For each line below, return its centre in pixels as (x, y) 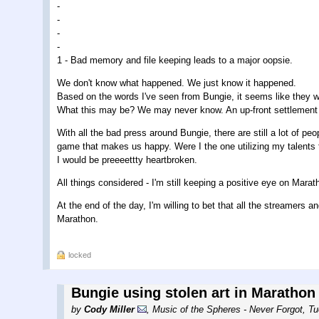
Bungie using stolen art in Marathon (193, 293)
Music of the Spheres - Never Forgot (228, 310)
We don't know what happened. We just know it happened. (177, 83)
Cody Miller (109, 310)
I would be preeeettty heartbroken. (127, 159)
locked (80, 255)
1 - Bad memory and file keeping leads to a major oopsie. (175, 60)
